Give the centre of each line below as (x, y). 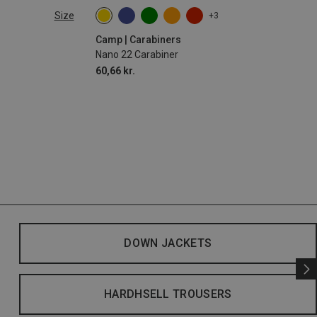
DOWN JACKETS (168, 243)
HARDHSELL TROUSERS (168, 294)
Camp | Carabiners (138, 40)
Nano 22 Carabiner (137, 55)
